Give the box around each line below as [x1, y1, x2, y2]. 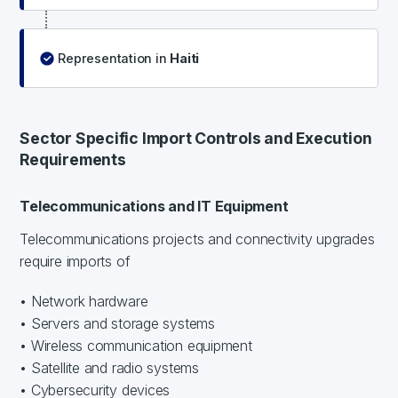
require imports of [20, 251, 131, 270]
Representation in [58, 50, 171, 66]
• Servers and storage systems [20, 314, 215, 332]
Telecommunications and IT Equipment [20, 196, 289, 215]
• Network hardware [20, 291, 148, 310]
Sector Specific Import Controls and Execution [20, 128, 372, 147]
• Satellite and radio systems [20, 358, 199, 377]
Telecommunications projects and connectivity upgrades [20, 229, 375, 248]
